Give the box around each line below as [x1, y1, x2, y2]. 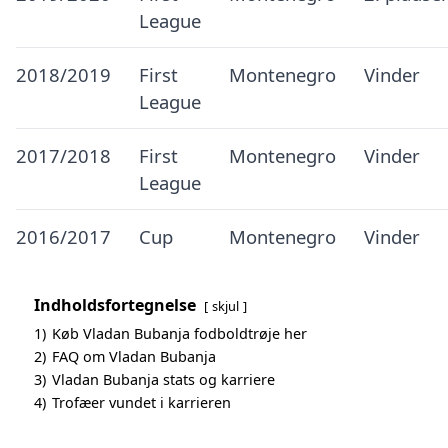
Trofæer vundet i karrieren [52, 393, 231, 412]
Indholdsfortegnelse [34, 294, 196, 316]
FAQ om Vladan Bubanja [52, 347, 216, 366]
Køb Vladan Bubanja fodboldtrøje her [52, 324, 307, 343]
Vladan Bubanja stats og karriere [52, 370, 275, 389]
